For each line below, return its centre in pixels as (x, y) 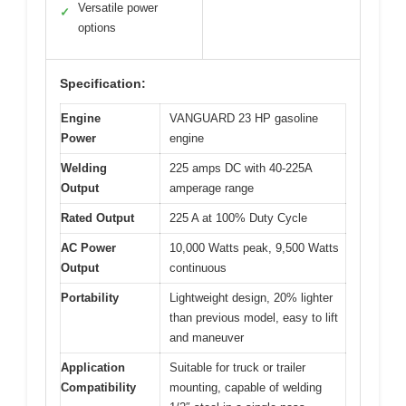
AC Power (88, 247)
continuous (198, 267)
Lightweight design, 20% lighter (251, 297)
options (97, 27)
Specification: (103, 83)
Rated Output (97, 217)
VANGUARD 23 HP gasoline (244, 118)
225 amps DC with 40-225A (241, 168)
